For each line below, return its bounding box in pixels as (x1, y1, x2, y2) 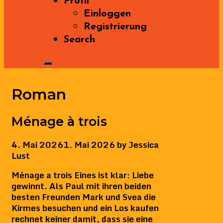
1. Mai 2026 (63, 137, 115, 151)
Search (64, 35, 95, 45)
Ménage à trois (11, 114, 107, 129)
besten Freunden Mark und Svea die (11, 190, 156, 204)
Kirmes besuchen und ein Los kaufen (11, 201, 159, 215)
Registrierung (84, 22, 147, 32)
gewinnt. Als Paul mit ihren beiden (11, 179, 151, 193)
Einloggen (84, 9, 131, 19)
